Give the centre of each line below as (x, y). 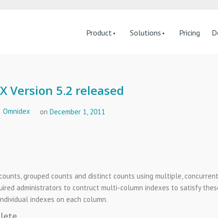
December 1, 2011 (77, 111)
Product (99, 33)
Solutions (145, 33)
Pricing (190, 33)
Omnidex (17, 111)
